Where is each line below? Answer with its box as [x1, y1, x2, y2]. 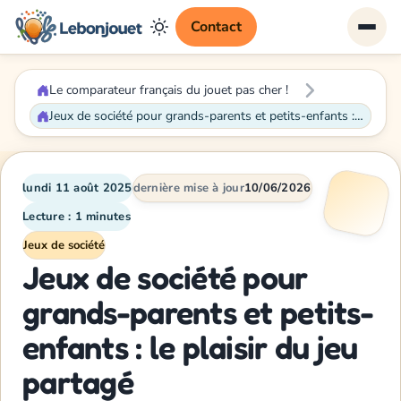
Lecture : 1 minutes [22, 209, 131, 226]
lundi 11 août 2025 [22, 180, 132, 197]
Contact [190, 16, 242, 37]
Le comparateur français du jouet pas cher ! [49, 81, 288, 99]
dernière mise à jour [132, 180, 244, 197]
